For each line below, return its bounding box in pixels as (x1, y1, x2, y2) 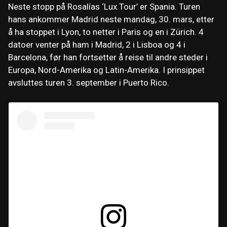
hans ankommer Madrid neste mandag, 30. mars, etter (8, 14, 214, 25)
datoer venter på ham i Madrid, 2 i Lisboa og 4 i (8, 40, 185, 50)
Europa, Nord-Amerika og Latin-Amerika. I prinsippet (8, 65, 205, 75)
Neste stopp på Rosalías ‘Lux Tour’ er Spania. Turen (8, 2, 200, 12)
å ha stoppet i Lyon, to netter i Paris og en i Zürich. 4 (8, 27, 204, 37)
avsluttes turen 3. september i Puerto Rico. (8, 78, 169, 88)
